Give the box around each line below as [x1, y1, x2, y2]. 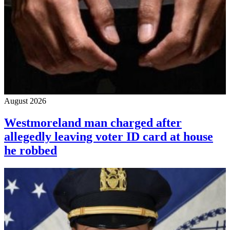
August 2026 [4, 97, 46, 106]
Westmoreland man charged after [4, 116, 182, 129]
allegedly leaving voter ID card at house [4, 129, 213, 143]
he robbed [4, 143, 57, 157]
